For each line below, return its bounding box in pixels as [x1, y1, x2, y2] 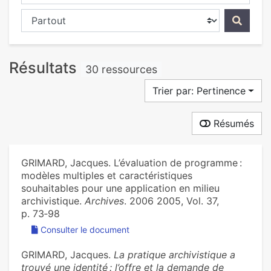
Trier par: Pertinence [152, 85, 246, 97]
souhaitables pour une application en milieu [21, 182, 220, 195]
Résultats [9, 59, 81, 77]
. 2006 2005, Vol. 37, [124, 195, 219, 207]
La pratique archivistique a [114, 249, 235, 261]
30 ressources [85, 63, 158, 76]
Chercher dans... [21, 10, 94, 22]
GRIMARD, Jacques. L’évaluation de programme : [21, 157, 242, 169]
